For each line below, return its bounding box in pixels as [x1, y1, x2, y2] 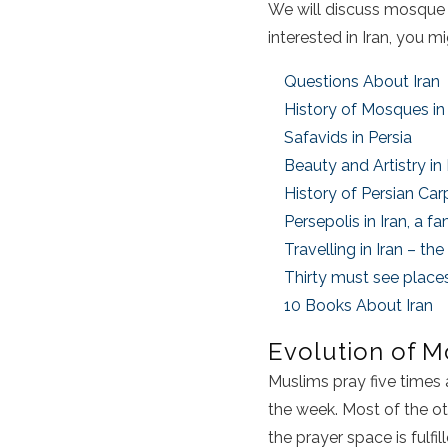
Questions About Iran [284, 71, 440, 91]
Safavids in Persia [284, 127, 412, 147]
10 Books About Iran [284, 295, 433, 315]
